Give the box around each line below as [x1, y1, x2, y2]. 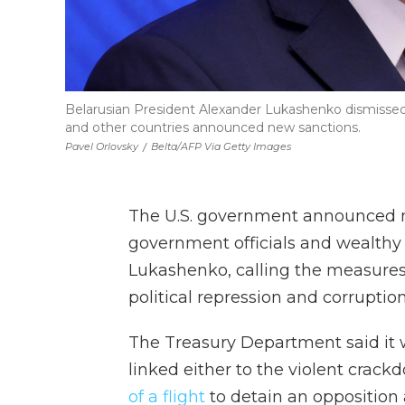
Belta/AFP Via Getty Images [151, 139, 291, 153]
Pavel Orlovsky [65, 139, 138, 153]
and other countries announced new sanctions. [65, 118, 361, 136]
